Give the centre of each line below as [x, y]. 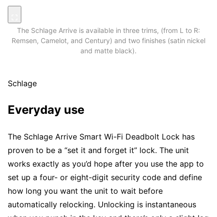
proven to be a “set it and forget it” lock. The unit [98, 150]
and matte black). [108, 50]
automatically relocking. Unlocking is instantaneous [102, 205]
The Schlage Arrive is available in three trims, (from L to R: [108, 30]
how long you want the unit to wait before [85, 191]
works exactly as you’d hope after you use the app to [106, 164]
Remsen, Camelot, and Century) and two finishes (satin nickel [108, 40]
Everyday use [46, 110]
